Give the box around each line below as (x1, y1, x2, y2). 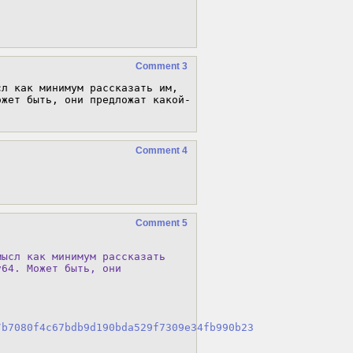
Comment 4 (136, 145, 188, 156)
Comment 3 (136, 61, 188, 72)
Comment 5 (136, 217, 188, 229)
